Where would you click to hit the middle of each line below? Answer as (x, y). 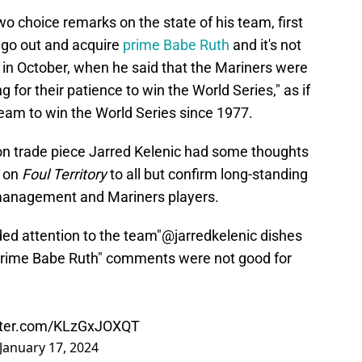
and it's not (265, 45)
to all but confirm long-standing (207, 175)
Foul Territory (64, 175)
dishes (280, 236)
